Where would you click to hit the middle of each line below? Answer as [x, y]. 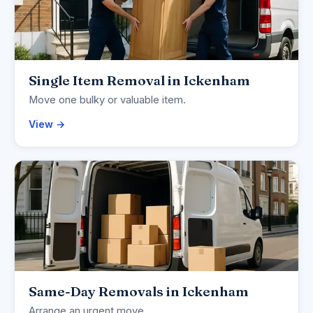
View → [47, 124]
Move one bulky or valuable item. [107, 100]
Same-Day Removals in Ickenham [139, 292]
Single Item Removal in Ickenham [139, 81]
